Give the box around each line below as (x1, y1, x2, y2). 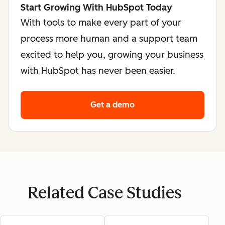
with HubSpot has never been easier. (21, 65, 175, 77)
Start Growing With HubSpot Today (21, 2, 172, 14)
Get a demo (90, 100, 135, 110)
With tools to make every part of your (21, 17, 181, 29)
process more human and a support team (21, 33, 197, 45)
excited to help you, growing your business (21, 49, 203, 61)
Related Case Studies (27, 183, 182, 203)
